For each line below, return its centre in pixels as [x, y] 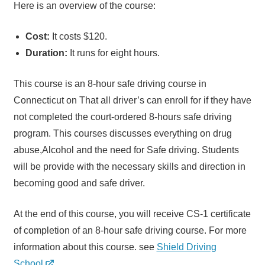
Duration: [47, 53]
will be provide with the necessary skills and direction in [129, 167]
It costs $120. [79, 37]
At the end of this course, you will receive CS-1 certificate [132, 214]
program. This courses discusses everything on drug [122, 134]
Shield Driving [186, 247]
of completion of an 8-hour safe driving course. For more [130, 231]
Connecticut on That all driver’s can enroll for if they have [132, 101]
